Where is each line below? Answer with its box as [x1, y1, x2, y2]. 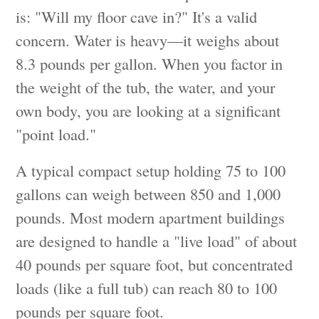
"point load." [16, 123, 97, 145]
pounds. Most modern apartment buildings [16, 206, 286, 229]
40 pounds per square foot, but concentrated [16, 253, 293, 276]
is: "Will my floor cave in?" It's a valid [16, 6, 258, 28]
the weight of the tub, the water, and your [16, 76, 276, 98]
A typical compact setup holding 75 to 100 [16, 159, 286, 182]
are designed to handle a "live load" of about [16, 230, 298, 252]
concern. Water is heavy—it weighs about [16, 29, 280, 51]
